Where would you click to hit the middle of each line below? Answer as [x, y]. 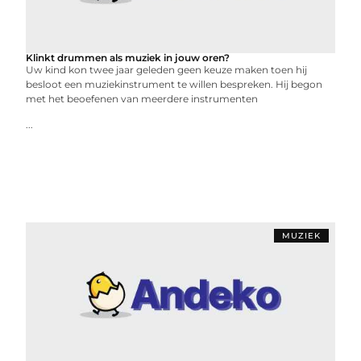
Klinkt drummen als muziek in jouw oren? [128, 58]
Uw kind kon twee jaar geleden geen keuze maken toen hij [167, 70]
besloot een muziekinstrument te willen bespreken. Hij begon [174, 84]
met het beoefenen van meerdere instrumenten [142, 99]
